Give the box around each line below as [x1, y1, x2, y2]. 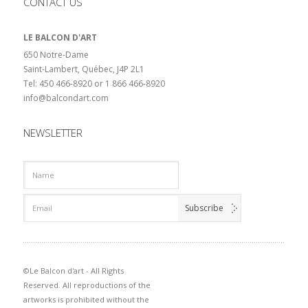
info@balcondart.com [23, 92, 109, 104]
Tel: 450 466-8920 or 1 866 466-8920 [23, 78, 165, 89]
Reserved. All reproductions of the [23, 280, 151, 290]
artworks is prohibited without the [23, 294, 149, 305]
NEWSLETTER [23, 126, 82, 140]
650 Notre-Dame [23, 49, 89, 60]
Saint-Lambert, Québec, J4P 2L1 [23, 63, 144, 75]
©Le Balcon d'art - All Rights [23, 265, 124, 276]
